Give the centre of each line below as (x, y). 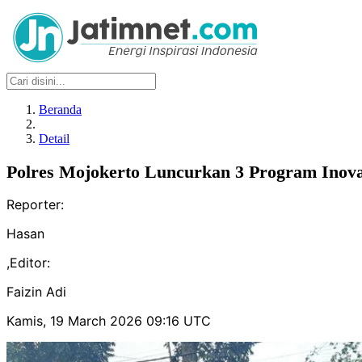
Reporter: (35, 205)
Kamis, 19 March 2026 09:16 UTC (109, 321)
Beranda (60, 109)
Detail (54, 139)
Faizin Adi (36, 292)
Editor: (30, 263)
